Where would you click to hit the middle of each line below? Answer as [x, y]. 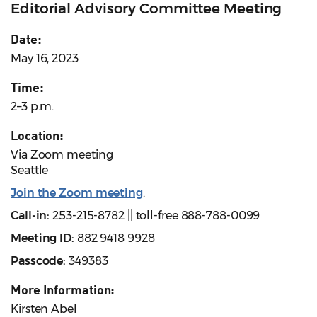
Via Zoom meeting [62, 155]
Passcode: [39, 261]
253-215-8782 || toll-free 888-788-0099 [155, 216]
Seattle [30, 171]
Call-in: [30, 216]
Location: [38, 136]
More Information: [63, 290]
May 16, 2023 [45, 59]
